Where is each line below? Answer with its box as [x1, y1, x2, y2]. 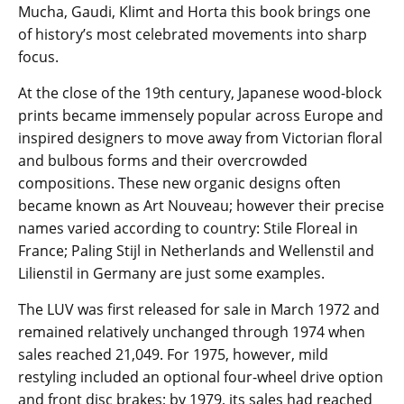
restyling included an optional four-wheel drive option [18, 367, 383, 388]
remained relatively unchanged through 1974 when [18, 322, 365, 343]
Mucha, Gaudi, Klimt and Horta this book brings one [18, 2, 371, 23]
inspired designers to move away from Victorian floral [18, 128, 382, 149]
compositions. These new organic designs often [18, 173, 341, 194]
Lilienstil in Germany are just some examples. [18, 263, 325, 284]
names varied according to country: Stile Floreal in [18, 218, 358, 239]
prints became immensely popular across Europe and [18, 106, 383, 126]
